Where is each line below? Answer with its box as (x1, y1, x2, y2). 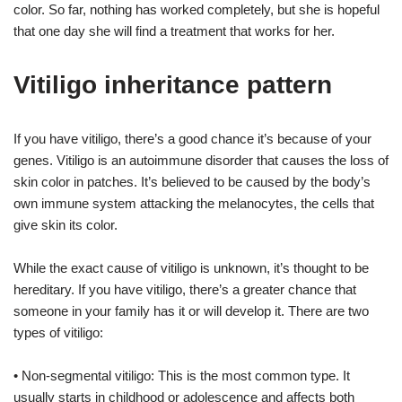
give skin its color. (13, 216, 118, 232)
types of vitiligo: (13, 324, 103, 340)
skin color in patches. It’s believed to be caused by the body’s (13, 173, 371, 189)
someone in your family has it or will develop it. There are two (13, 302, 369, 319)
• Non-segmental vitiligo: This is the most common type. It (13, 367, 350, 383)
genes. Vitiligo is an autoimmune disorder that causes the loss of (13, 152, 389, 168)
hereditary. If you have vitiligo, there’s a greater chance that (13, 281, 356, 297)
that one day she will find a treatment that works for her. (13, 22, 335, 39)
